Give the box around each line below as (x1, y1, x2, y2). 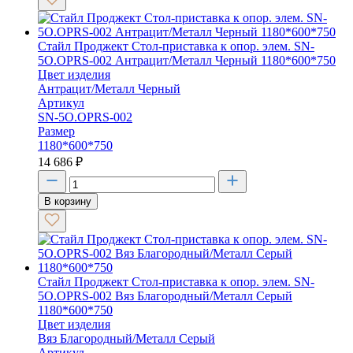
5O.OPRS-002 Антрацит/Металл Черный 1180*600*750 (38, 53, 336, 67)
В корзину (44, 195, 91, 207)
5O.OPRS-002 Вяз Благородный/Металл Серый (38, 288, 292, 303)
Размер (38, 124, 75, 138)
